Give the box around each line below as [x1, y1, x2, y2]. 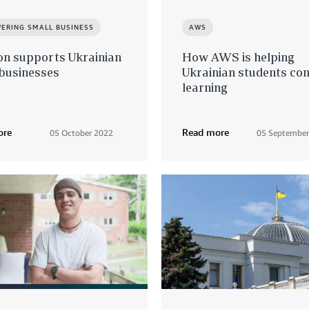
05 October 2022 [50, 128, 113, 139]
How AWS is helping [182, 50, 295, 65]
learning [182, 80, 228, 95]
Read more [182, 126, 229, 139]
